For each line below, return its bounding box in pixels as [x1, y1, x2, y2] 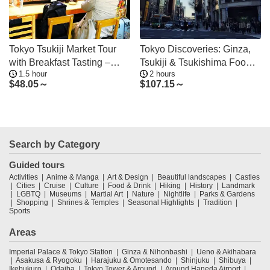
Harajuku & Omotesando [91, 256, 172, 265]
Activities [9, 173, 38, 182]
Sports [9, 207, 30, 216]
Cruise [44, 181, 66, 190]
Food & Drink [108, 181, 151, 190]
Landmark [222, 181, 255, 190]
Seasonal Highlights [128, 198, 194, 207]
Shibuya [219, 256, 246, 265]
